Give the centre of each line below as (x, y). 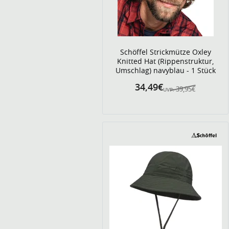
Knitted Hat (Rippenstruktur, (166, 61)
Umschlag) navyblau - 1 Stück (165, 70)
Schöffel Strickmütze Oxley (165, 52)
